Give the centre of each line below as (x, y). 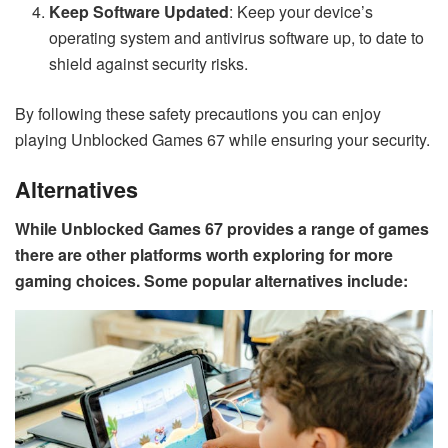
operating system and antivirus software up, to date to (237, 37)
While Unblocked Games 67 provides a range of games (222, 229)
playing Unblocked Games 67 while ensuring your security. (222, 139)
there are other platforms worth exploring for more (204, 255)
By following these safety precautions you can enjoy (198, 113)
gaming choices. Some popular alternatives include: (211, 281)
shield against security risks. (149, 63)
